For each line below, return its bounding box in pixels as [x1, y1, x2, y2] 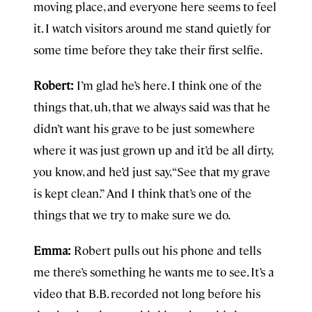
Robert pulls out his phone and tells [74, 242, 261, 258]
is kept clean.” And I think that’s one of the [33, 185, 251, 201]
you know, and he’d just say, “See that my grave [33, 164, 270, 179]
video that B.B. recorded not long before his [33, 286, 260, 301]
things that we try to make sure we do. [33, 207, 231, 222]
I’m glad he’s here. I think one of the [74, 77, 262, 93]
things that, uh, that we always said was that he [33, 99, 270, 114]
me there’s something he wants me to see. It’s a [33, 264, 274, 279]
